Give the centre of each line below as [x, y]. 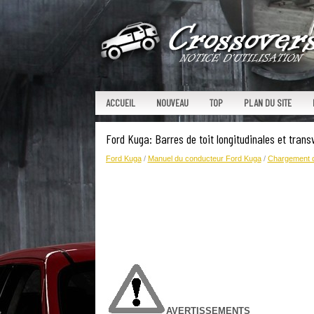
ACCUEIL [120, 103]
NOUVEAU [172, 103]
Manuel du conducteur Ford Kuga [204, 158]
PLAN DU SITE [267, 103]
